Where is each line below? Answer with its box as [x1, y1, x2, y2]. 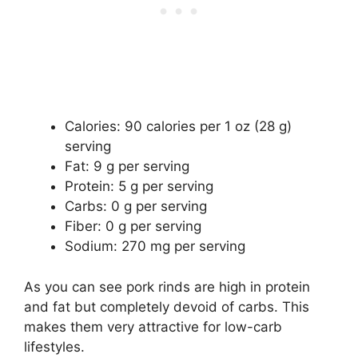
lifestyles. [24, 338, 85, 355]
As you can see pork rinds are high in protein [24, 278, 310, 295]
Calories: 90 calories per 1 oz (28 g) [65, 118, 292, 135]
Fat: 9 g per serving [65, 158, 189, 175]
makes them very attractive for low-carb [24, 318, 282, 335]
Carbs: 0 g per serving [65, 198, 207, 215]
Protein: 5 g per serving [65, 178, 213, 195]
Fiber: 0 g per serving [65, 218, 201, 235]
